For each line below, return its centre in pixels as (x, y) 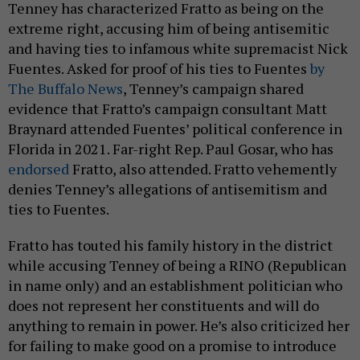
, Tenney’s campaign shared (213, 88)
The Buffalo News (65, 88)
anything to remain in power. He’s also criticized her (179, 325)
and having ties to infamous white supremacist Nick (178, 48)
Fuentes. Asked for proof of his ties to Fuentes (159, 68)
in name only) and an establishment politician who (175, 285)
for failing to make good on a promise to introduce (172, 345)
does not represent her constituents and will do (164, 305)
